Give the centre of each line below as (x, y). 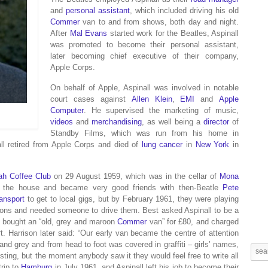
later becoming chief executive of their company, (144, 56)
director (217, 122)
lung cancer (162, 144)
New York (212, 144)
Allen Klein (152, 99)
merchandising (117, 122)
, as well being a (173, 122)
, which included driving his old (185, 10)
